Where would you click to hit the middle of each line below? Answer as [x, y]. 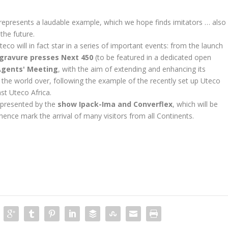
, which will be [195, 104]
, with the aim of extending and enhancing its [132, 69]
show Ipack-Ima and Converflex [115, 104]
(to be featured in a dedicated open [152, 57]
